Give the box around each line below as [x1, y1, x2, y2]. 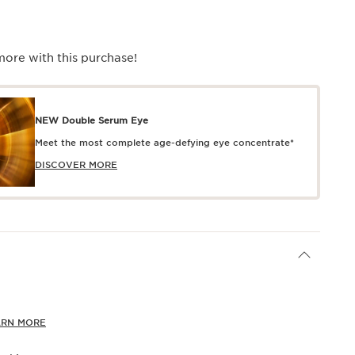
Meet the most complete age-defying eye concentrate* [35, 136, 294, 148]
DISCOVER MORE [35, 158, 117, 170]
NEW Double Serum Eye [35, 114, 148, 126]
